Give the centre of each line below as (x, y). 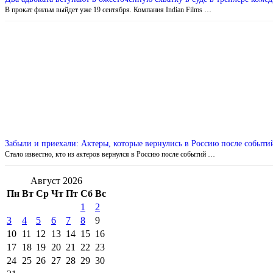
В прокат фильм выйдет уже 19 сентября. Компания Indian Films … (108, 9)
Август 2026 (56, 180)
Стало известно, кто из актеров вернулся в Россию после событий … (110, 154)
